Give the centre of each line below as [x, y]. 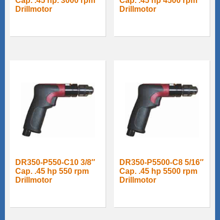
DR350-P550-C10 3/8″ [55, 163]
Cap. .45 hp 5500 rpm [159, 171]
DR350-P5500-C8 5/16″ [162, 163]
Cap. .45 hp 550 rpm [52, 171]
